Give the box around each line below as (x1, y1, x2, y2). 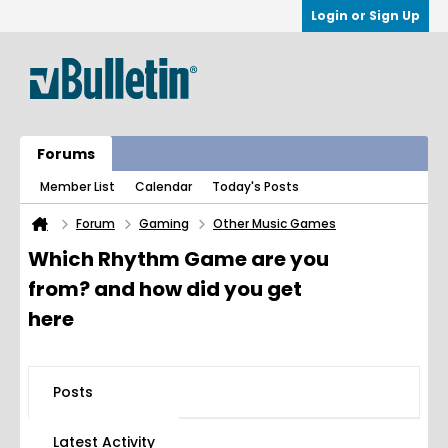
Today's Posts (212, 178, 299, 195)
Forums (37, 144, 95, 164)
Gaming (139, 215, 189, 232)
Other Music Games (213, 215, 336, 232)
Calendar (135, 178, 192, 195)
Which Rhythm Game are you (28, 245, 329, 273)
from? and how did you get (28, 275, 302, 303)
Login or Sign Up (311, 7, 420, 24)
